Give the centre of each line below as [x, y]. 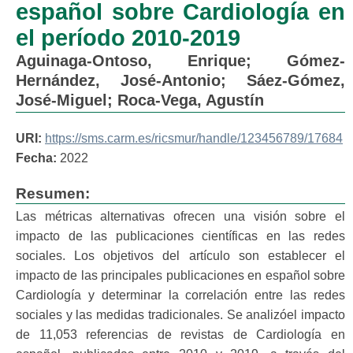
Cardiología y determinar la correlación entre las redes [180, 295]
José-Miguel [61, 100]
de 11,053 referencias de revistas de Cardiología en [180, 334]
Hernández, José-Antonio [118, 80]
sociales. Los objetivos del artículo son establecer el [180, 256]
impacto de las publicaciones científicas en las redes [180, 236]
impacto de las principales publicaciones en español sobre [180, 275]
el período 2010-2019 [128, 38]
